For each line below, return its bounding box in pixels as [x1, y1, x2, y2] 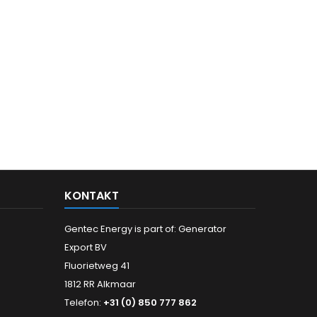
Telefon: [64, 296, 103, 310]
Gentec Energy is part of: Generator [64, 222, 226, 236]
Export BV [64, 241, 107, 255]
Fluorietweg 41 [64, 259, 129, 273]
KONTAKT [64, 188, 119, 204]
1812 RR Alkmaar [64, 277, 136, 292]
